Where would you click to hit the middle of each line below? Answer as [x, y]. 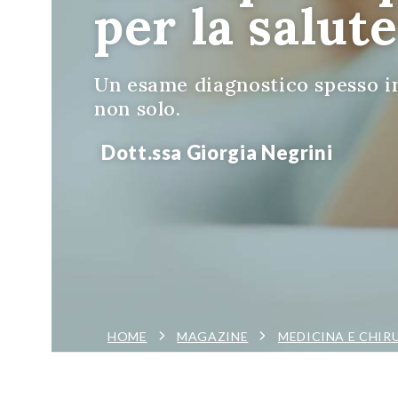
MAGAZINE [213, 336]
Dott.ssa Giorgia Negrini [217, 152]
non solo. [138, 108]
